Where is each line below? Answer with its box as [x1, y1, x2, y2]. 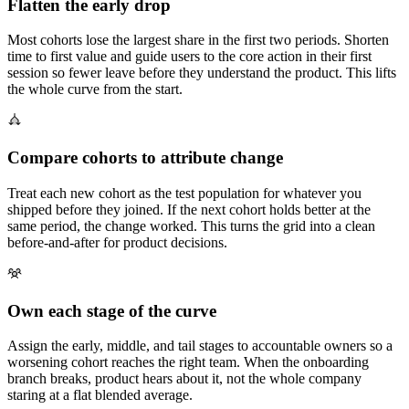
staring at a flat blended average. [7, 387, 193, 404]
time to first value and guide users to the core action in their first [7, 48, 372, 65]
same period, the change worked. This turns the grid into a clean [7, 217, 375, 234]
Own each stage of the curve [7, 300, 216, 320]
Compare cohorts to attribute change [7, 148, 283, 168]
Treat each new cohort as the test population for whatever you [7, 184, 362, 201]
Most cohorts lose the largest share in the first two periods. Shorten [7, 32, 389, 48]
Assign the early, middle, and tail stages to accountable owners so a [7, 338, 393, 354]
